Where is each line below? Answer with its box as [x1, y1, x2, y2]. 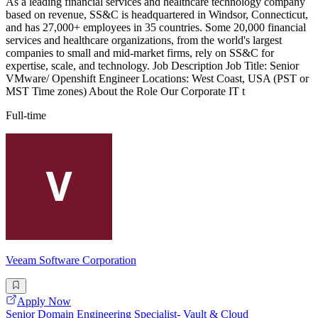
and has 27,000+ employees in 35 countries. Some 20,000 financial [6, 21, 306, 33]
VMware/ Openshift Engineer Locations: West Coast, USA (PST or [6, 72, 309, 84]
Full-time [6, 109, 46, 121]
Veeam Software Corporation [6, 253, 136, 266]
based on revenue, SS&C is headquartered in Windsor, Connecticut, [6, 8, 308, 21]
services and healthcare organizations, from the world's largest [6, 33, 282, 46]
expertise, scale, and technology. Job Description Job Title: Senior [6, 59, 299, 72]
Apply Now [17, 295, 71, 308]
